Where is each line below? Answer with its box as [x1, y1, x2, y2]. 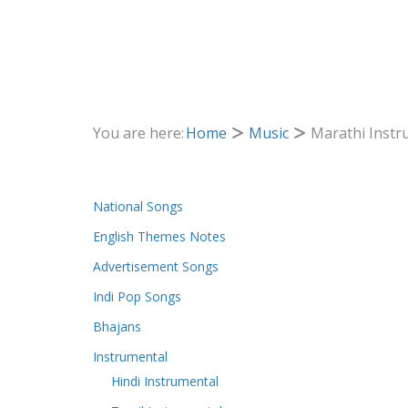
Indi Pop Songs [93, 288, 181, 305]
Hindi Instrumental [111, 372, 219, 390]
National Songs [93, 198, 183, 215]
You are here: [93, 123, 184, 143]
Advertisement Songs [93, 258, 219, 275]
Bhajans [93, 318, 141, 335]
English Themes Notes [93, 228, 226, 245]
